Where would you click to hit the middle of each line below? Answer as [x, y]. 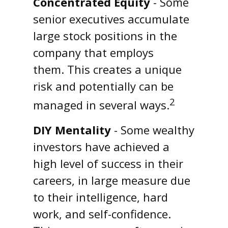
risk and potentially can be [103, 86]
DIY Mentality [72, 130]
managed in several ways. [101, 105]
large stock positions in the [105, 36]
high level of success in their [108, 163]
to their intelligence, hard [101, 197]
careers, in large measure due [112, 180]
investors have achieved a [101, 146]
